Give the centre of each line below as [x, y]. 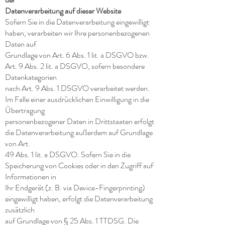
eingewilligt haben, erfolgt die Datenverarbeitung [79, 199]
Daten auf [21, 44]
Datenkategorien [31, 77]
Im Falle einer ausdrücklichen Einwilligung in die [77, 99]
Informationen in [31, 177]
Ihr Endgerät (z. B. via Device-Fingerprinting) [75, 188]
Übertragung [25, 110]
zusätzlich [20, 210]
